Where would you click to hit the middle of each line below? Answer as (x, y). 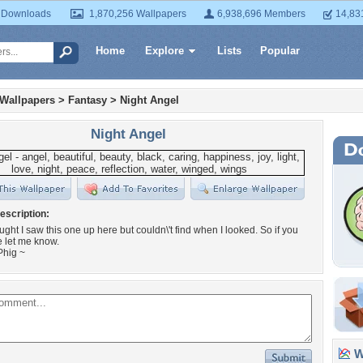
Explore (164, 51)
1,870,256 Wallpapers (138, 14)
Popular (280, 51)
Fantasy (88, 100)
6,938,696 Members (261, 14)
